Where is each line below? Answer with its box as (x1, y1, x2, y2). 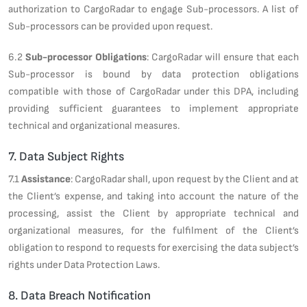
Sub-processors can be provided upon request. (8, 19, 212, 32)
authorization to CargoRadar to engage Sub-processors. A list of (8, 2, 299, 15)
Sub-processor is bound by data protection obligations (8, 67, 299, 80)
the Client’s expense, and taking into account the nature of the (8, 189, 299, 202)
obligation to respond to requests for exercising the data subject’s (8, 241, 299, 254)
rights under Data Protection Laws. (8, 258, 160, 271)
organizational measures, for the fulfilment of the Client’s (8, 223, 299, 236)
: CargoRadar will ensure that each (147, 50, 299, 63)
